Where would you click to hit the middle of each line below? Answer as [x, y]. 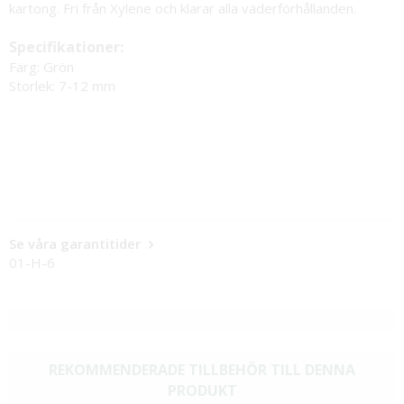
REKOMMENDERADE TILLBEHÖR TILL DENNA [202, 369]
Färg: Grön [41, 66]
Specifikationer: [66, 46]
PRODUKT [202, 390]
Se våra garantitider [77, 243]
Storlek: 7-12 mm [62, 85]
